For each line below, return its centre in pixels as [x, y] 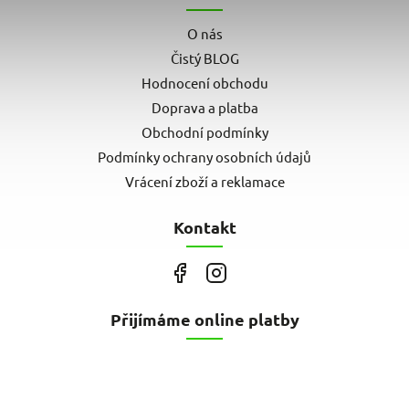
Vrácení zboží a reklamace [204, 181]
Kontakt [204, 226]
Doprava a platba [204, 107]
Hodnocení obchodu [204, 82]
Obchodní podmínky [204, 131]
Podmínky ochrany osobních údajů [204, 156]
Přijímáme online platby [204, 319]
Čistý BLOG [204, 58]
